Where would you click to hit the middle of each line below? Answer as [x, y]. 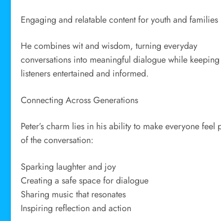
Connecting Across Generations [79, 100]
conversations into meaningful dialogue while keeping [120, 60]
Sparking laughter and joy [68, 167]
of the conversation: [57, 140]
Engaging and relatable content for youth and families [119, 19]
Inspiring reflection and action [76, 208]
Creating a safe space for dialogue [85, 181]
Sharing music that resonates [73, 195]
